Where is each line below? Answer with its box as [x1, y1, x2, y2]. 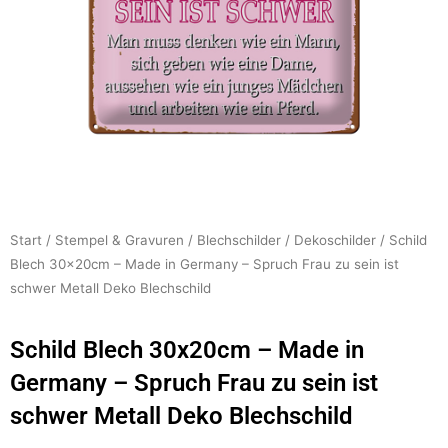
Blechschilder [197, 232, 281, 249]
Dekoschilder [294, 232, 376, 249]
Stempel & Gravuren [55, 232, 184, 249]
